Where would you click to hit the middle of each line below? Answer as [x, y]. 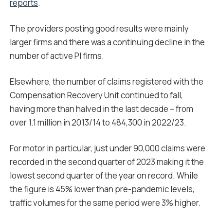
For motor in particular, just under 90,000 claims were [108, 148]
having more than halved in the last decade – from [101, 109]
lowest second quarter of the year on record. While [104, 175]
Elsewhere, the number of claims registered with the [107, 82]
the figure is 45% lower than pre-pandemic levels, [102, 189]
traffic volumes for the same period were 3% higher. [106, 203]
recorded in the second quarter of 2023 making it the [107, 162]
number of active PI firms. [58, 56]
